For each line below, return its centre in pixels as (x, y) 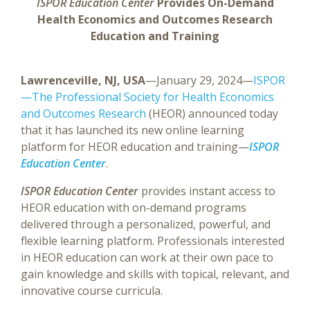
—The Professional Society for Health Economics (147, 97)
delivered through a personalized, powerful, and (146, 224)
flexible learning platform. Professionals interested (153, 241)
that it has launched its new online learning (133, 130)
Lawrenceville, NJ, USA (83, 80)
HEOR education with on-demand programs (134, 208)
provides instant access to (208, 191)
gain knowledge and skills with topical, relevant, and (155, 274)
